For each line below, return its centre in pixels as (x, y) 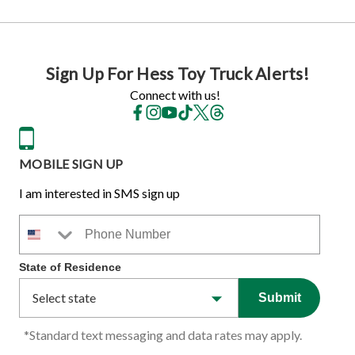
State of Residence (70, 267)
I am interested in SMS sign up (99, 193)
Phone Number (58, 220)
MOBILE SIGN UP (71, 163)
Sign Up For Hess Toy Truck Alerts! (177, 73)
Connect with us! (175, 95)
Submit (279, 297)
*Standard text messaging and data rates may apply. (163, 334)
